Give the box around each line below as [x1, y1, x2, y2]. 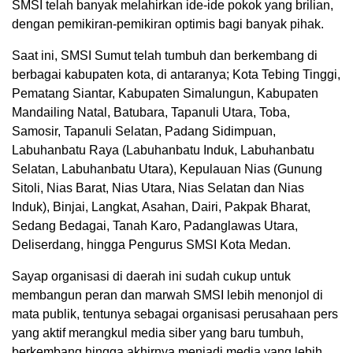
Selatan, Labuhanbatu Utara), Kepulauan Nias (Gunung [12, 162, 322, 176]
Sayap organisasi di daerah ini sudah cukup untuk [12, 269, 291, 284]
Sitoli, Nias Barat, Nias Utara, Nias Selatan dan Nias [12, 181, 304, 195]
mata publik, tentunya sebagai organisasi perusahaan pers [12, 307, 338, 321]
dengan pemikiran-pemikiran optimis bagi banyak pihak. [12, 17, 324, 32]
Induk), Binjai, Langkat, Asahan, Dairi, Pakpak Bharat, [12, 200, 310, 214]
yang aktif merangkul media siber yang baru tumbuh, [12, 326, 303, 340]
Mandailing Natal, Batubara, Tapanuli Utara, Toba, [12, 106, 290, 120]
